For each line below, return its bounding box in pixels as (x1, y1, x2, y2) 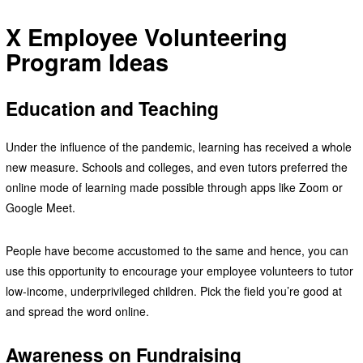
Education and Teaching (5, 95, 219, 122)
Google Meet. (5, 199, 79, 216)
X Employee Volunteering (5, 20, 288, 54)
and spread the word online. (5, 302, 149, 319)
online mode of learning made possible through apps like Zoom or (5, 178, 343, 195)
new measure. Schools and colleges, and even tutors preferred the (5, 158, 348, 175)
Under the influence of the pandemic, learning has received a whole (5, 138, 352, 155)
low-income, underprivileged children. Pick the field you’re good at (5, 282, 342, 299)
